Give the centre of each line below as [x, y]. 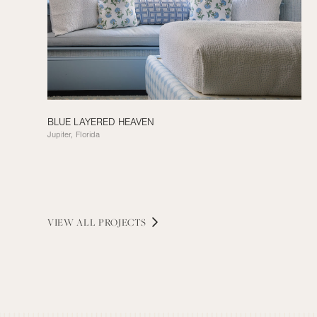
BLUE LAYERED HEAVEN [101, 189]
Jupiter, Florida [74, 201]
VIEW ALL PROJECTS [97, 288]
